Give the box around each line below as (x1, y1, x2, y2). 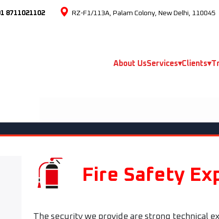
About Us (113, 60, 147, 67)
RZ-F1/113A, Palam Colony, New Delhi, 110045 (71, 10, 216, 17)
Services (147, 60, 178, 67)
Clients (182, 60, 208, 67)
